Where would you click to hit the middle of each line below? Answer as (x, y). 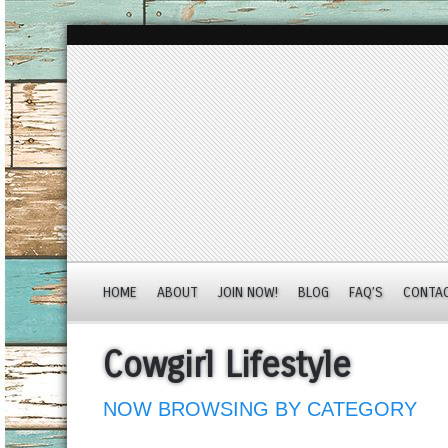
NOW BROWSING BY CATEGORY (260, 409)
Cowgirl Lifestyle (227, 365)
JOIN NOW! (248, 292)
